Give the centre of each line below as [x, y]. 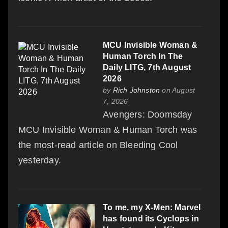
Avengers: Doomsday [148, 114]
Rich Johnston [136, 90]
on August [178, 90]
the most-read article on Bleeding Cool [98, 145]
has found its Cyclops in [151, 218]
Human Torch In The [143, 56]
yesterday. [40, 160]
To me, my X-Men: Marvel [152, 207]
